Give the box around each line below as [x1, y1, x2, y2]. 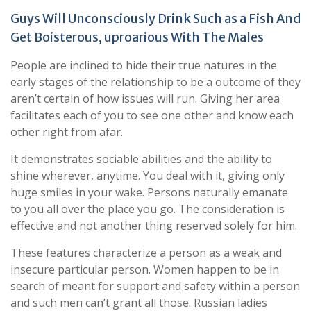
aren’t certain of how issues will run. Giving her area [10, 90, 280, 106]
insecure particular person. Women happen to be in [10, 261, 279, 277]
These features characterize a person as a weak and [10, 244, 282, 260]
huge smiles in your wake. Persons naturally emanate [10, 184, 288, 200]
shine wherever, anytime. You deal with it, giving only [10, 167, 285, 183]
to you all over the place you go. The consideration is [10, 201, 285, 217]
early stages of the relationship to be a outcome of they [10, 74, 301, 90]
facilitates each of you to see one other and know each [10, 107, 294, 123]
